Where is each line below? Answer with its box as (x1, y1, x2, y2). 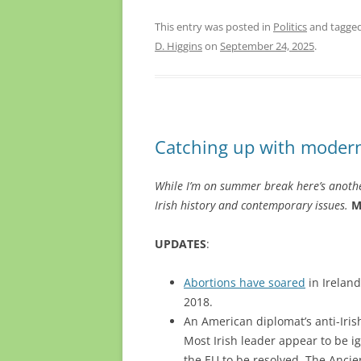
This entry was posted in (155, 19, 273, 34)
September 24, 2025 (220, 38, 314, 53)
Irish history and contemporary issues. (155, 197, 351, 213)
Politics (273, 19, 307, 34)
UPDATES (155, 235, 206, 251)
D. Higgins (155, 38, 202, 53)
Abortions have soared (184, 274, 305, 290)
